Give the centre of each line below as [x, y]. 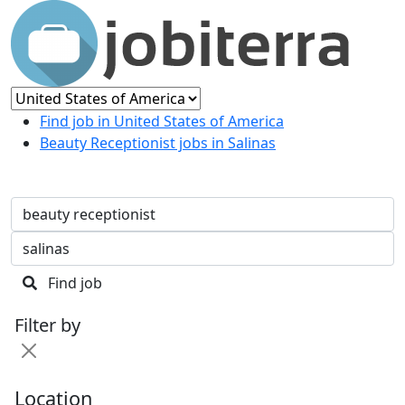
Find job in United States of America [162, 121]
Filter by [47, 325]
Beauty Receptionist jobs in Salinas [158, 143]
